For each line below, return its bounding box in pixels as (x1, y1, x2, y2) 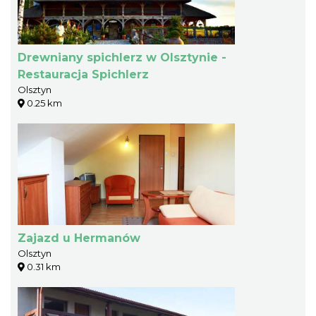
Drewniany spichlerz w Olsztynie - (18, 50, 226, 64)
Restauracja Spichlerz (18, 67, 149, 81)
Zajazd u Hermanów (18, 231, 140, 245)
